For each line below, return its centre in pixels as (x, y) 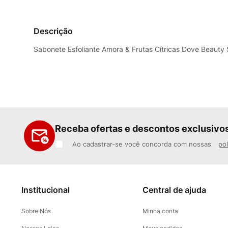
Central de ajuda (175, 190)
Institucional (46, 190)
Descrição (53, 31)
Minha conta (161, 211)
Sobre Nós (36, 211)
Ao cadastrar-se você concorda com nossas (142, 144)
